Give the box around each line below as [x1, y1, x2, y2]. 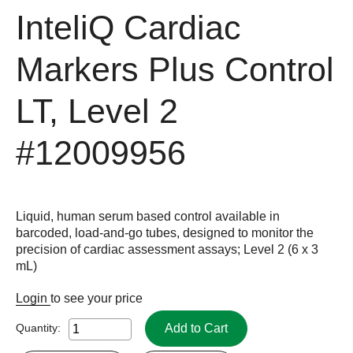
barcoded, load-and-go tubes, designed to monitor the [16, 225, 314, 240]
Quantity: [16, 321, 61, 334]
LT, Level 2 [16, 92, 178, 130]
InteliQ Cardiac [16, 9, 241, 46]
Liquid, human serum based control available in [16, 209, 280, 223]
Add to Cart [165, 321, 228, 335]
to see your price [50, 291, 143, 305]
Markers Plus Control [16, 50, 334, 88]
